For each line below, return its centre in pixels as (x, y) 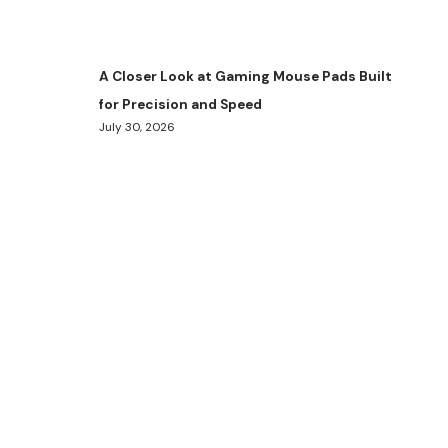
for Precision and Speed (181, 105)
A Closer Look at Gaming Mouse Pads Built (246, 77)
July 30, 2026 (137, 127)
